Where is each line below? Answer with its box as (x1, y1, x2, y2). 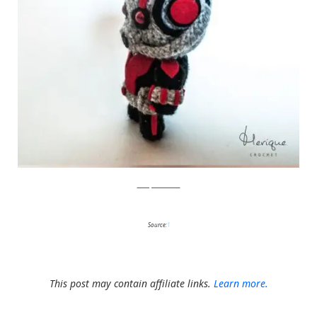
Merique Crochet (137, 180, 180, 189)
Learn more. (213, 277, 268, 290)
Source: (147, 221, 167, 229)
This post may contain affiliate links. (49, 277, 214, 290)
